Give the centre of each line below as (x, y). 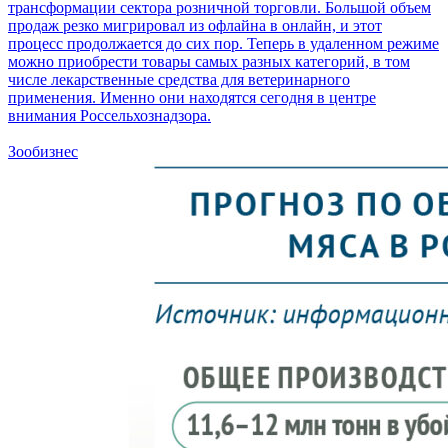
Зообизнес (43, 151)
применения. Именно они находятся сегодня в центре (192, 97)
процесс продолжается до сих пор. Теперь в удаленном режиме (223, 43)
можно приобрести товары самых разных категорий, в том (209, 61)
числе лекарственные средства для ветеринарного (179, 79)
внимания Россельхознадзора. (109, 115)
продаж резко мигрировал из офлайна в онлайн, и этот (195, 25)
